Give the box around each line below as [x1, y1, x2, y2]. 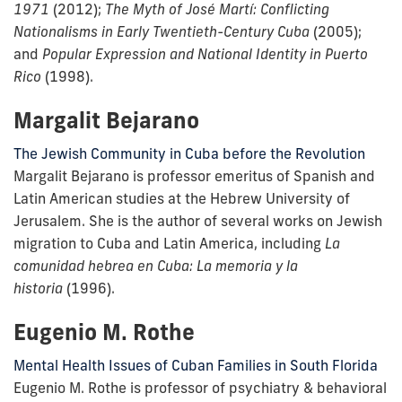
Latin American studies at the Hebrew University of [13, 188, 350, 207]
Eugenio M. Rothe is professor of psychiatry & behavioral [13, 378, 387, 397]
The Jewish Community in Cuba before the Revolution [13, 144, 365, 162]
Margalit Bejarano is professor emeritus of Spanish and [13, 166, 375, 185]
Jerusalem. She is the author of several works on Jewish [13, 211, 382, 230]
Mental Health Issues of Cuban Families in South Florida [13, 355, 378, 374]
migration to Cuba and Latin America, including [13, 233, 321, 252]
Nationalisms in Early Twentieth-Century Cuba [13, 22, 310, 40]
